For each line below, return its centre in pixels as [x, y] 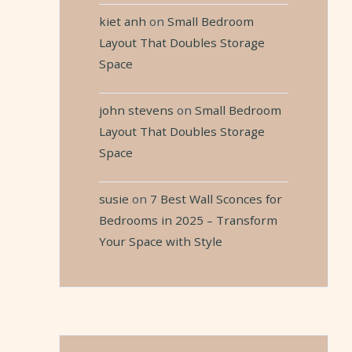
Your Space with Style [160, 242]
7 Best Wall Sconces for [216, 199]
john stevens [136, 110]
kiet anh [122, 21]
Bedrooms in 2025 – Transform [188, 220]
